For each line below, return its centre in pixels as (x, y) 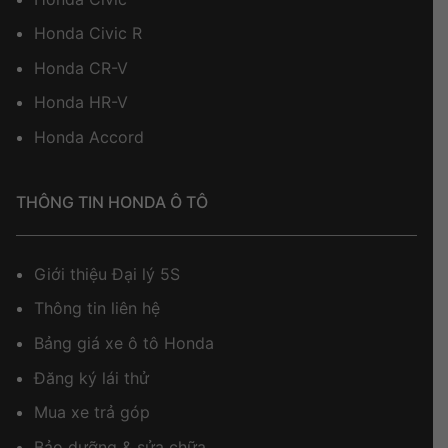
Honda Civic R (88, 33)
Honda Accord (89, 136)
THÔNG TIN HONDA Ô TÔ (112, 201)
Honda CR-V (81, 67)
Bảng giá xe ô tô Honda (124, 343)
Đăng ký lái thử (91, 377)
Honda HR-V (81, 102)
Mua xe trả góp (92, 412)
